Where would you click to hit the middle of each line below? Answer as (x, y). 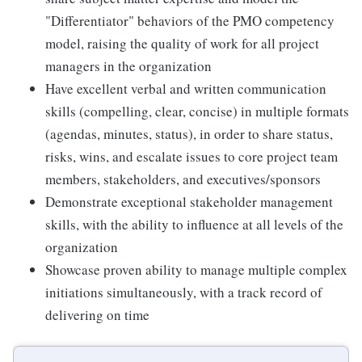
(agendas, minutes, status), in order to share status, (189, 134)
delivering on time (97, 315)
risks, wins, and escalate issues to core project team (192, 156)
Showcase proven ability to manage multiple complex (196, 269)
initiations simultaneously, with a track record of (184, 292)
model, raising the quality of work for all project (182, 43)
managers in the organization (128, 66)
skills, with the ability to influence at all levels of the (194, 224)
